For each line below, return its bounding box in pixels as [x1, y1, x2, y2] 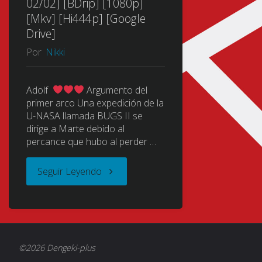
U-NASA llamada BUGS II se [26, 109, 143, 122]
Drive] [26, 26, 56, 42]
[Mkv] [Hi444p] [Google [26, 11, 146, 27]
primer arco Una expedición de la [26, 96, 164, 109]
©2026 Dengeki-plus [19, 242, 95, 253]
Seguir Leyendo [37, 164, 102, 178]
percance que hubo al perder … [26, 135, 156, 148]
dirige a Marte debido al [26, 122, 125, 135]
